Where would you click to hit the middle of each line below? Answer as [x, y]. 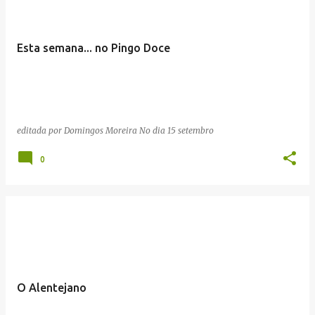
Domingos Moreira [101, 130]
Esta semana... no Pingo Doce [94, 47]
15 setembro [191, 130]
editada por [40, 130]
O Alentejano [52, 287]
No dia [153, 130]
